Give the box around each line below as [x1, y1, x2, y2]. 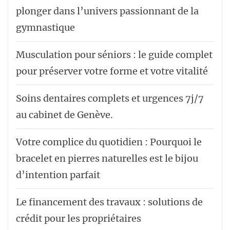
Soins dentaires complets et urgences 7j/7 [16, 92, 204, 104]
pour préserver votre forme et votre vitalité [16, 65, 208, 77]
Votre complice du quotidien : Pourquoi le [16, 136, 202, 148]
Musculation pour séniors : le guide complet [16, 49, 213, 61]
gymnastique [16, 22, 75, 33]
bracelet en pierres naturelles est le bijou [16, 152, 198, 164]
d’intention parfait [16, 169, 100, 181]
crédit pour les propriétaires [16, 213, 141, 224]
